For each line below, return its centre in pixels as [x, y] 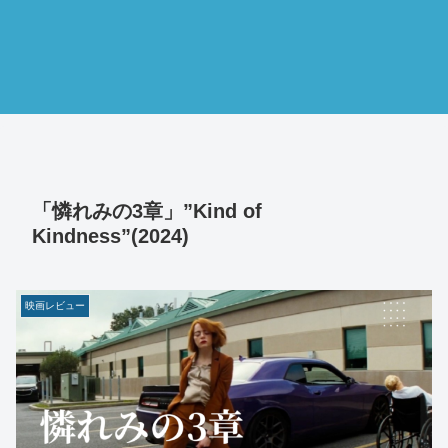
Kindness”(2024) [110, 236]
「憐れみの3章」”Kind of [147, 211]
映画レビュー [55, 305]
